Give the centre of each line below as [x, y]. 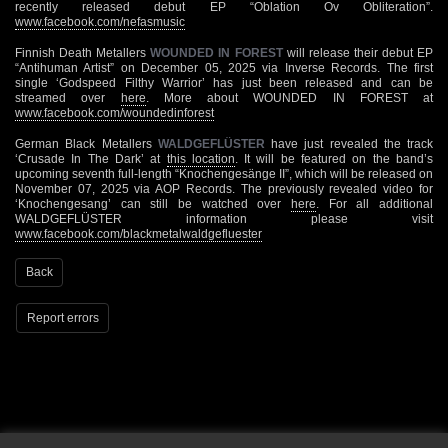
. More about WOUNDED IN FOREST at [289, 97]
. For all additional [374, 203]
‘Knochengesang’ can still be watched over [153, 203]
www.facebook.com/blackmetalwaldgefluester [138, 233]
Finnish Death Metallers [83, 52]
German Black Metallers [86, 143]
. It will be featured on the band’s [334, 158]
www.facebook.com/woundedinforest [114, 112]
